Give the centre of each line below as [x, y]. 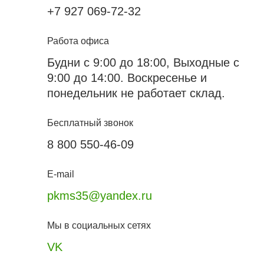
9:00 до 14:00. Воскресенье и [127, 78]
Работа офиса [78, 41]
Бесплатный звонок [90, 123]
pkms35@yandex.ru [100, 196]
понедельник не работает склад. [136, 93]
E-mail [61, 174]
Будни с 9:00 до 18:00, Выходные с [143, 62]
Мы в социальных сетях [99, 225]
